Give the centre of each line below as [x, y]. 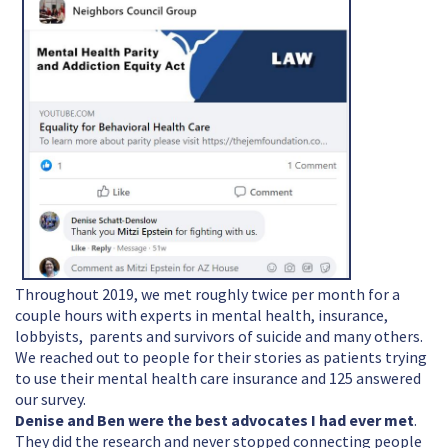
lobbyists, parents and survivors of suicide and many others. [220, 336]
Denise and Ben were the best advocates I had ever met [214, 420]
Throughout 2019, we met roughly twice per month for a [207, 294]
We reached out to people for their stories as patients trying [221, 357]
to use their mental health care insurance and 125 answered [218, 378]
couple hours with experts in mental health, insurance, [201, 315]
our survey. [55, 399]
